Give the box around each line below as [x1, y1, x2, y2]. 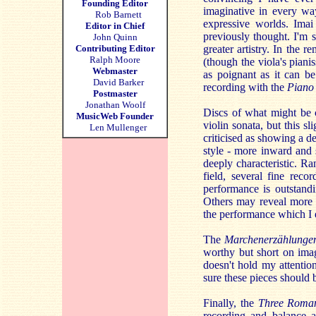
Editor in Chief [85, 20, 145, 31]
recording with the [203, 81, 287, 93]
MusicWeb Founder [76, 111, 154, 121]
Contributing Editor [75, 43, 155, 54]
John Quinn [92, 32, 138, 42]
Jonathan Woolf [85, 99, 145, 110]
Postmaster [92, 88, 138, 99]
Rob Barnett [95, 9, 142, 20]
